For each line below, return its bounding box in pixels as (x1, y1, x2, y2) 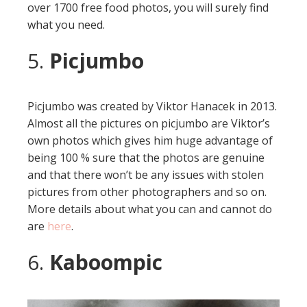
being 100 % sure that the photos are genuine (27, 149, 265, 165)
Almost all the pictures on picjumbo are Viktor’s (27, 115, 270, 131)
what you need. (27, 16, 105, 32)
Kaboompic (49, 247, 162, 276)
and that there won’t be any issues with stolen (27, 167, 264, 182)
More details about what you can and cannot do (27, 201, 272, 217)
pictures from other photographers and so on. (27, 184, 267, 199)
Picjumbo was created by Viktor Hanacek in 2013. (27, 98, 277, 114)
